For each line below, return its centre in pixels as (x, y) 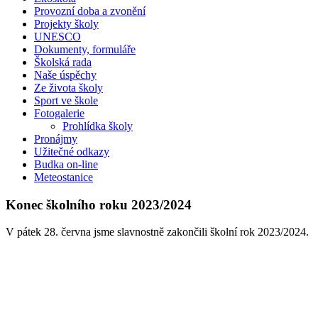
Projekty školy (66, 23)
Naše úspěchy (65, 75)
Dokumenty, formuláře (85, 49)
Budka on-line (66, 164)
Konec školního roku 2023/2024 (99, 204)
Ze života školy (68, 87)
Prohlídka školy (98, 126)
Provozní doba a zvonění (90, 11)
